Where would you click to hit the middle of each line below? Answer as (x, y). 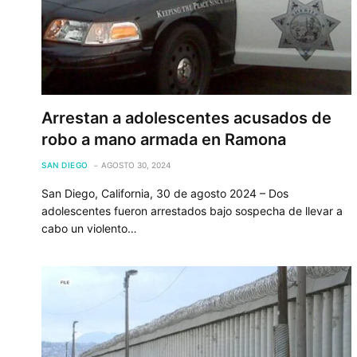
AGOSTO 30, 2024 (135, 165)
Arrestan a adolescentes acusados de (186, 118)
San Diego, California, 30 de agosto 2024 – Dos (165, 193)
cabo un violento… (89, 228)
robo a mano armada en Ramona (164, 139)
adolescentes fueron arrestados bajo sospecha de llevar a (192, 210)
